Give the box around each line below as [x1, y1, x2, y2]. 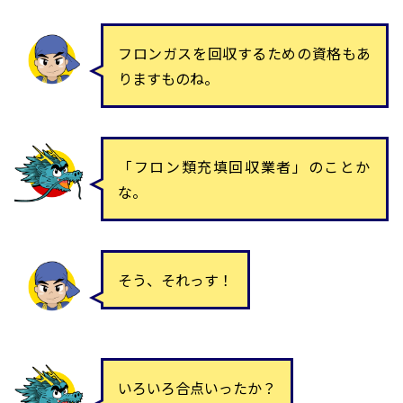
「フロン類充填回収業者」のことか [118, 156, 372, 178]
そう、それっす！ [118, 269, 233, 291]
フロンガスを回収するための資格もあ [118, 42, 372, 65]
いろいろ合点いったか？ [118, 377, 276, 399]
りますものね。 [118, 67, 219, 90]
